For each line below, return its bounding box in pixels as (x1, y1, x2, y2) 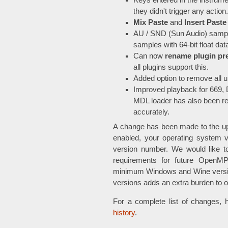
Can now (133, 52, 165, 61)
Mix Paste (133, 18, 168, 27)
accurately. (133, 108, 169, 117)
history (113, 209, 135, 217)
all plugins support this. (133, 63, 209, 72)
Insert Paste (184, 18, 226, 27)
